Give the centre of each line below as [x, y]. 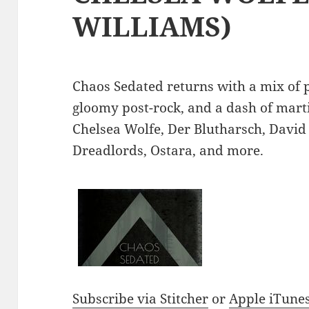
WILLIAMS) [152, 26]
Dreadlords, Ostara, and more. [168, 150]
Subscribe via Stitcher [141, 298]
